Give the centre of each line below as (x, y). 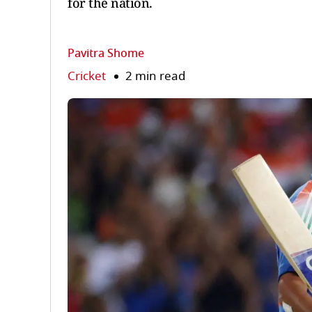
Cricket (87, 76)
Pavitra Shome (106, 54)
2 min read (155, 76)
